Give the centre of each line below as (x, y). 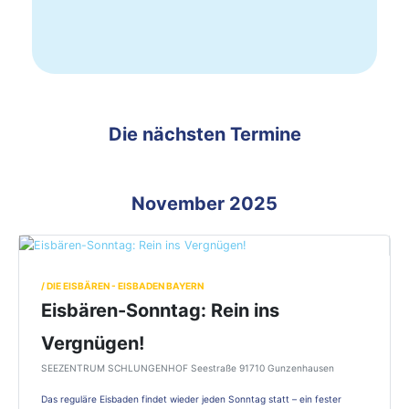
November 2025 (204, 203)
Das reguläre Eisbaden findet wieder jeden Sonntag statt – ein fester (191, 399)
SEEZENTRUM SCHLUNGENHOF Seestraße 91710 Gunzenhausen (188, 368)
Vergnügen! (93, 344)
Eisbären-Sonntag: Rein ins (160, 311)
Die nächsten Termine (204, 134)
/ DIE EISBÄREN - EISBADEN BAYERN (122, 286)
